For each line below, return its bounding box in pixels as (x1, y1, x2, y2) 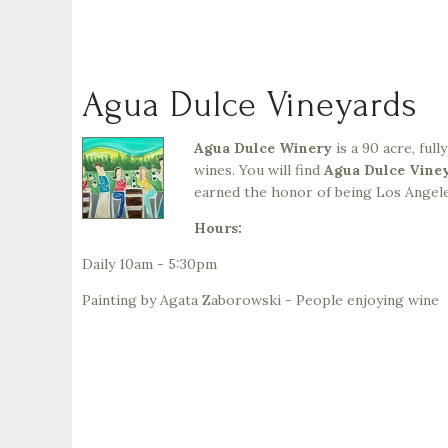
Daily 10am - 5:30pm (82, 254, 217, 273)
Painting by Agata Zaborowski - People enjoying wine (82, 290, 439, 309)
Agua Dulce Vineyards (82, 84, 417, 125)
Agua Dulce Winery (194, 138, 332, 157)
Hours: (194, 218, 242, 237)
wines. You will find (194, 160, 324, 179)
